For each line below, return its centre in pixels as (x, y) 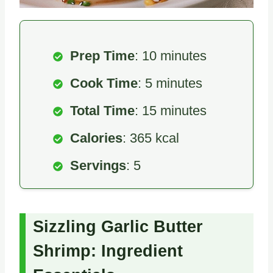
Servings (98, 165)
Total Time (102, 110)
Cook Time (104, 83)
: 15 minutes (171, 110)
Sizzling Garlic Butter (118, 227)
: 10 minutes (171, 55)
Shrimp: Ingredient (108, 251)
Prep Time (102, 55)
